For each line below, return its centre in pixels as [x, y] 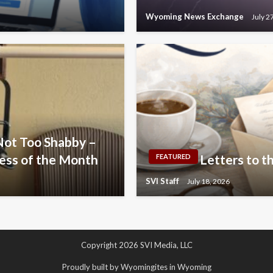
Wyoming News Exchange [196, 17]
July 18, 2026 [208, 181]
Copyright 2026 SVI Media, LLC [136, 245]
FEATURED [173, 157]
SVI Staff [163, 181]
